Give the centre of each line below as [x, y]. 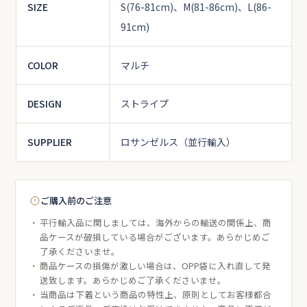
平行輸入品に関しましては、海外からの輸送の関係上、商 [156, 223]
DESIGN [44, 104]
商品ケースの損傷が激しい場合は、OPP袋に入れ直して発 [156, 266]
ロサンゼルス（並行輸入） [178, 142]
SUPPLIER [49, 142]
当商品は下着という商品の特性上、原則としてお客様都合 [156, 295]
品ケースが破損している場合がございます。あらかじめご [155, 237]
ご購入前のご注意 [76, 201]
